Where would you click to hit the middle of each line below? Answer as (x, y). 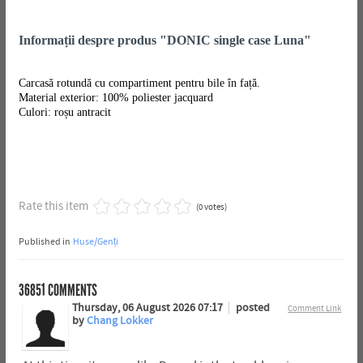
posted (252, 307)
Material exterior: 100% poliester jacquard (115, 97)
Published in (44, 241)
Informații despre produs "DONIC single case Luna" (164, 41)
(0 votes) (211, 207)
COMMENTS (71, 290)
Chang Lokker (120, 320)
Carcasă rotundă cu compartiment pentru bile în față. (139, 83)
